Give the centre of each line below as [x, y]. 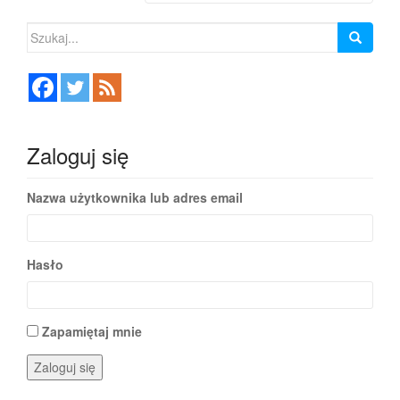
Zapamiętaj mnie [92, 332]
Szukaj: [46, 32]
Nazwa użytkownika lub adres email [135, 198]
